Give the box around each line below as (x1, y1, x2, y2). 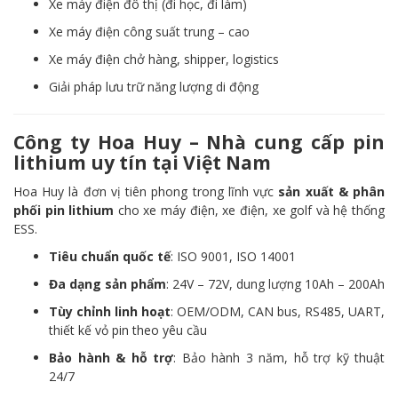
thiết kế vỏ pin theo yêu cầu (49, 322, 207, 338)
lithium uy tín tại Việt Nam (13, 150, 271, 175)
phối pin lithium (13, 202, 115, 219)
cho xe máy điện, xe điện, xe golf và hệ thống (114, 202, 386, 219)
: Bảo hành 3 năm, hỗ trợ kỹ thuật (173, 349, 385, 366)
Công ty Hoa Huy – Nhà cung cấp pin (13, 130, 385, 155)
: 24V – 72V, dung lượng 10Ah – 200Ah (166, 275, 385, 292)
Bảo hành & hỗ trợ (49, 349, 173, 366)
